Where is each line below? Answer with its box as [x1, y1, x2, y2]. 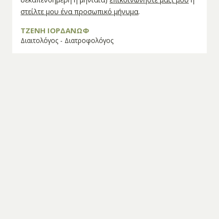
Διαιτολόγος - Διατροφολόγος [21, 35, 114, 45]
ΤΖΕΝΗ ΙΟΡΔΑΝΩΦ [21, 25, 89, 35]
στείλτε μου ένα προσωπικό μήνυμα [21, 7, 139, 17]
